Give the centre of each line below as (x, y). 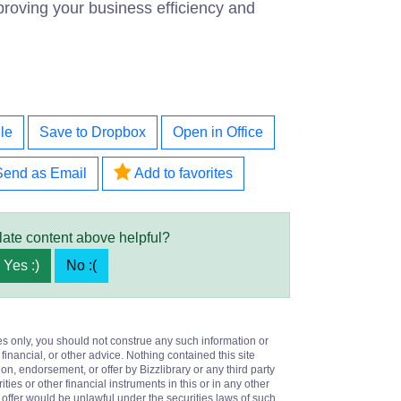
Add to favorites (182, 173)
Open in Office (218, 132)
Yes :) (21, 265)
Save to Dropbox (93, 132)
